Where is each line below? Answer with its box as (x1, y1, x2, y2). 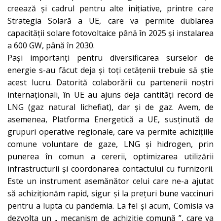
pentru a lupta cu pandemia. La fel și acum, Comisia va (7, 200, 214, 212)
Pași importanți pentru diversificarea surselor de (7, 52, 214, 64)
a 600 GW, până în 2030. (7, 40, 95, 51)
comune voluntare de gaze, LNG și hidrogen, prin (7, 139, 214, 150)
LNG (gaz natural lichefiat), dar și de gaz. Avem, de (7, 102, 214, 113)
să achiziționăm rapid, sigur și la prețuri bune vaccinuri (7, 188, 214, 199)
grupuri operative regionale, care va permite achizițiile (7, 126, 214, 138)
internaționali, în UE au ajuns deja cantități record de (7, 89, 214, 101)
